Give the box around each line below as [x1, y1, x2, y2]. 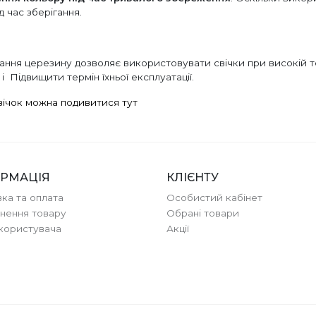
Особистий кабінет [166, 191, 262, 203]
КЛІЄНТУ [166, 170, 219, 184]
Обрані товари [166, 207, 239, 219]
